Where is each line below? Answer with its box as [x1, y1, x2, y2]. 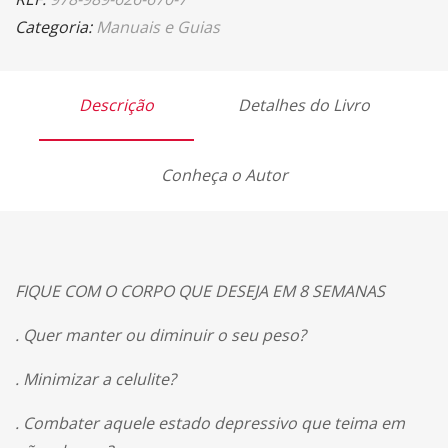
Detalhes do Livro [237, 93, 370, 116]
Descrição [78, 93, 154, 116]
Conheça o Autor [160, 163, 288, 186]
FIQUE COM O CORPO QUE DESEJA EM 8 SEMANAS [15, 279, 385, 302]
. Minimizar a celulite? [15, 367, 176, 390]
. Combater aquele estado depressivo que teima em [15, 411, 405, 434]
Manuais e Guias [96, 15, 220, 38]
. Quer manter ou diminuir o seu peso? [15, 323, 306, 346]
